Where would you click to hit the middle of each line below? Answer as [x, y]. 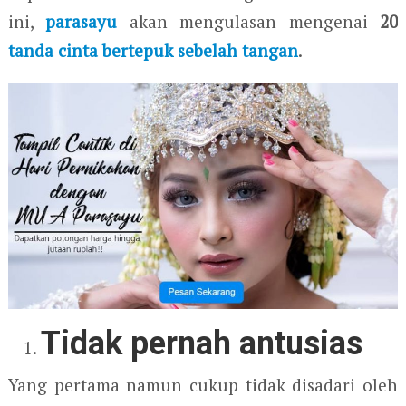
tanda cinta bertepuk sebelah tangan [153, 50]
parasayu [82, 21]
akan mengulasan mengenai [249, 21]
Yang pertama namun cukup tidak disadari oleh [203, 385]
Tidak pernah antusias [202, 344]
